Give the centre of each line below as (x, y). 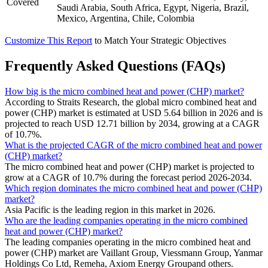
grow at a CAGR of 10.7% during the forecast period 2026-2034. (128, 177)
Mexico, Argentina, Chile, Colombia (126, 18)
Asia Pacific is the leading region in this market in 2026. (110, 209)
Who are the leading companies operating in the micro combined (126, 220)
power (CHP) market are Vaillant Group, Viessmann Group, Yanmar (134, 252)
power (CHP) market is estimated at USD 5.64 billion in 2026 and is (134, 112)
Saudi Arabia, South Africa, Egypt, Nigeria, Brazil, (153, 7)
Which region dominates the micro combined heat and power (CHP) (133, 188)
